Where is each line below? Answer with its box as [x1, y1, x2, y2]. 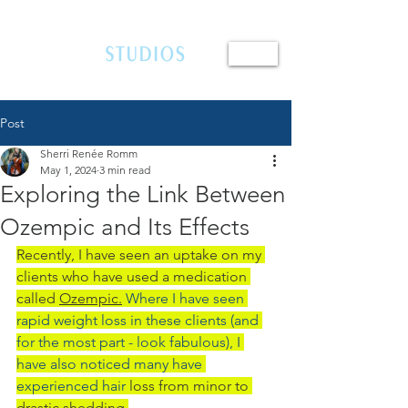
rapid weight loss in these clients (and [16, 311, 262, 329]
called [16, 290, 59, 307]
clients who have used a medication [16, 268, 250, 285]
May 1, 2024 [40, 163, 97, 177]
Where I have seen [122, 290, 248, 307]
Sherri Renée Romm [40, 147, 138, 160]
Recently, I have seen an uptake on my [16, 246, 265, 263]
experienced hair [16, 377, 129, 394]
